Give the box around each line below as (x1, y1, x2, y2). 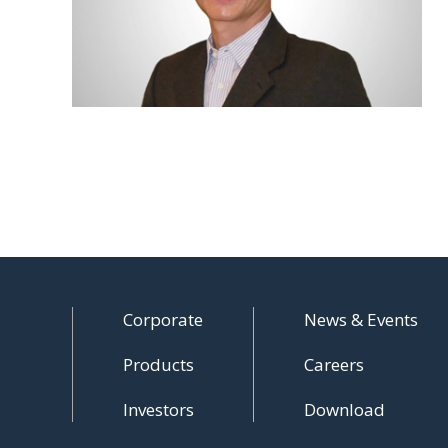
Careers (304, 353, 364, 377)
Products (123, 353, 194, 377)
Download (304, 398, 385, 422)
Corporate (123, 308, 203, 332)
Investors (123, 398, 194, 422)
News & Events (304, 308, 418, 332)
